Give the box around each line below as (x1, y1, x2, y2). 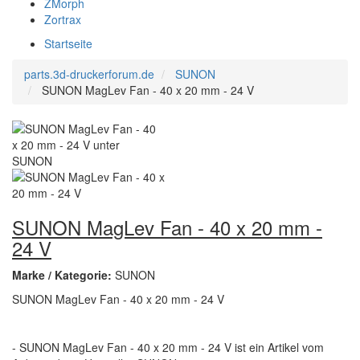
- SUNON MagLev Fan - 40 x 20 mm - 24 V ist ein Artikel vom (12, 339, 324, 355)
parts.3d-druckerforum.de (24, 66, 154, 82)
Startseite (44, 35, 92, 51)
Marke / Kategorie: (12, 267, 115, 283)
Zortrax (44, 11, 81, 27)
